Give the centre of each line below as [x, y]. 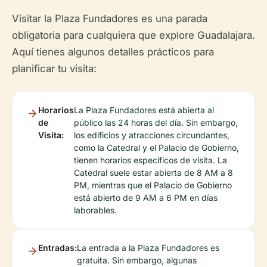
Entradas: [58, 248]
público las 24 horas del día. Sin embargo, [156, 122]
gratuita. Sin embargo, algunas [137, 260]
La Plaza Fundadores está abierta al [144, 110]
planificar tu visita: [54, 69]
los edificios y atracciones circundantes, [152, 135]
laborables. [95, 210]
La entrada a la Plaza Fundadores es [148, 248]
